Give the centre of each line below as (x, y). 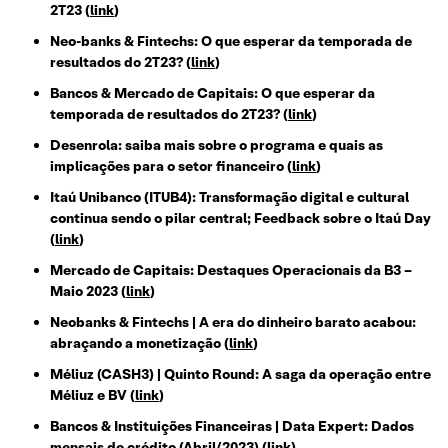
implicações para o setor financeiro (167, 166)
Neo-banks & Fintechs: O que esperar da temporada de (231, 41)
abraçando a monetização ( (139, 343)
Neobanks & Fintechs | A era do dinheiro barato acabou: (233, 322)
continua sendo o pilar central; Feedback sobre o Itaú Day (240, 218)
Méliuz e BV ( (92, 395)
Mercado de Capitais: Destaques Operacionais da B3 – (231, 270)
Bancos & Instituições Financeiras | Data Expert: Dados (232, 426)
